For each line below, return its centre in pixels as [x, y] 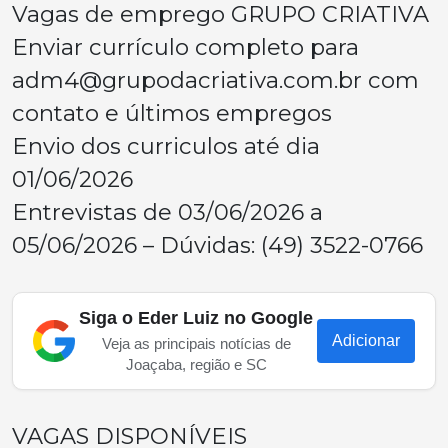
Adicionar [366, 340]
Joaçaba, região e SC [196, 364]
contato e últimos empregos [172, 113]
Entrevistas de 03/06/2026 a [167, 212]
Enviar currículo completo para [185, 47]
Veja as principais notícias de [196, 343]
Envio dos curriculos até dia [166, 146]
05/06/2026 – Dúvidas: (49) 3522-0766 [217, 245]
